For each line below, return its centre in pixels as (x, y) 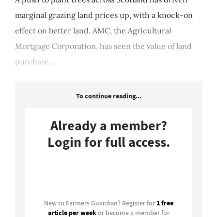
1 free (165, 203)
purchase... (35, 62)
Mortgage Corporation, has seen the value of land (103, 46)
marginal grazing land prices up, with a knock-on (104, 15)
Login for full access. (108, 142)
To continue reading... (108, 96)
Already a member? (108, 126)
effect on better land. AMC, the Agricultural (93, 31)
